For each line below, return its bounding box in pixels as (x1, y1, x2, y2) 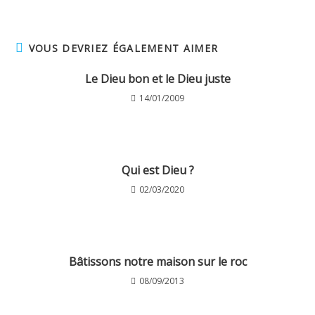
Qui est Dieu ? (121, 162, 194, 178)
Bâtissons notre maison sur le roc (68, 254, 247, 269)
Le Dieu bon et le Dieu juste (84, 71, 231, 86)
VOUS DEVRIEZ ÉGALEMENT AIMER (28, 41, 219, 55)
